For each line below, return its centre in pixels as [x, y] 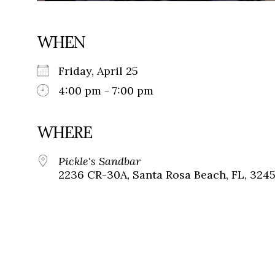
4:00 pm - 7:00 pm [106, 91]
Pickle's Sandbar [99, 161]
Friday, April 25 [104, 71]
